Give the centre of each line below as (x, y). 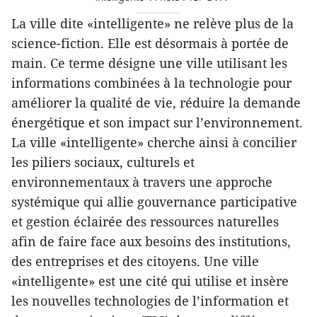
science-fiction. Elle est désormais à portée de (150, 44)
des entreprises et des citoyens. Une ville (135, 261)
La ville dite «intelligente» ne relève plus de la (152, 24)
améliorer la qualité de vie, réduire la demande (156, 103)
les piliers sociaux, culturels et (103, 162)
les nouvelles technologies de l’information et (150, 301)
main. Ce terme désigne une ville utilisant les (149, 63)
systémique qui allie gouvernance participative (154, 202)
